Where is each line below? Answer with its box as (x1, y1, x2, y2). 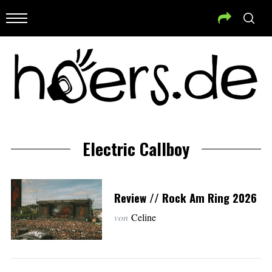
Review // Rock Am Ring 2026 (114, 189, 257, 206)
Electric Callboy (83, 137, 189, 161)
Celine (131, 211, 156, 223)
